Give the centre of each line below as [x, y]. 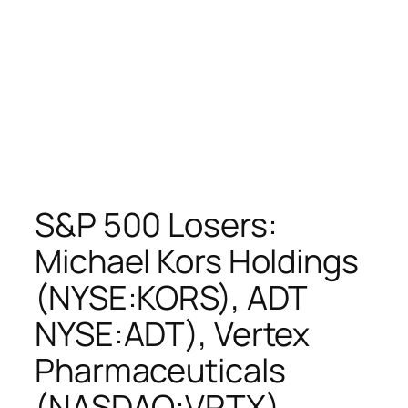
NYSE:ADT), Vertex [173, 333]
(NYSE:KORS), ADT [171, 297]
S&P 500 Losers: [156, 224]
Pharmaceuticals [160, 370]
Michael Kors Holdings [197, 260]
